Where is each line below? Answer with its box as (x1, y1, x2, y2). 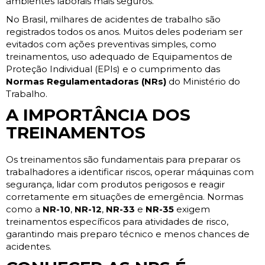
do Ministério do (166, 76, 240, 88)
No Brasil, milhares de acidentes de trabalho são (6, 14, 221, 25)
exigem (174, 203, 210, 215)
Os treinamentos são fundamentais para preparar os (6, 154, 240, 166)
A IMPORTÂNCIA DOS (6, 105, 190, 125)
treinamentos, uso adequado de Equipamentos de (6, 51, 232, 63)
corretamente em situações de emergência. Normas (6, 191, 243, 203)
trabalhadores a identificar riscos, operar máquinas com (6, 166, 254, 178)
